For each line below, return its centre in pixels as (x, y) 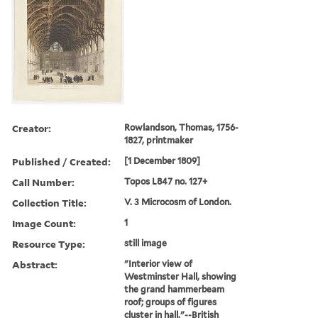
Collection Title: (49, 202)
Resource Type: (49, 243)
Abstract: (35, 264)
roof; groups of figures (171, 302)
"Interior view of (159, 263)
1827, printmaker (159, 140)
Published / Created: (61, 161)
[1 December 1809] (163, 160)
